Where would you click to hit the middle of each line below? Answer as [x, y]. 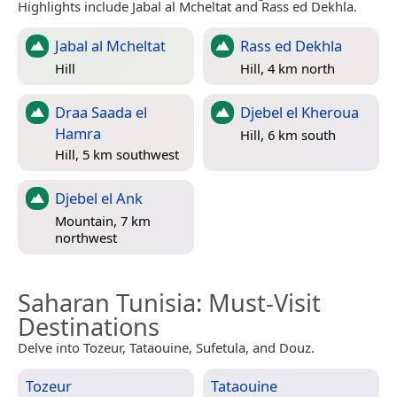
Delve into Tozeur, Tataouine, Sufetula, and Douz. [166, 347]
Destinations [89, 326]
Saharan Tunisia [107, 302]
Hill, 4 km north [288, 69]
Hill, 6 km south [288, 135]
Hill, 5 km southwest [117, 154]
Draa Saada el [101, 112]
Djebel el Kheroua [300, 112]
